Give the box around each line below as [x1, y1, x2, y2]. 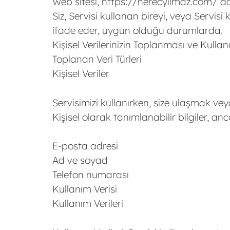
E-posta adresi [52, 140, 118, 152]
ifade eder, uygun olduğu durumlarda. [52, 24, 223, 36]
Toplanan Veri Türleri [52, 53, 142, 65]
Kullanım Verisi [52, 183, 117, 195]
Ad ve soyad [52, 154, 108, 166]
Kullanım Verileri [52, 197, 123, 209]
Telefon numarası [52, 168, 129, 181]
